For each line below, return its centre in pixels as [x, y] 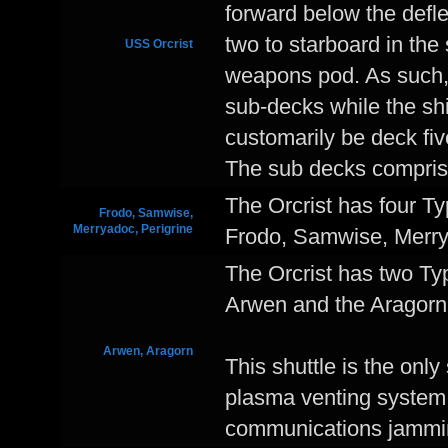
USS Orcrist [159, 44]
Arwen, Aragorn [148, 351]
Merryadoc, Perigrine [133, 229]
